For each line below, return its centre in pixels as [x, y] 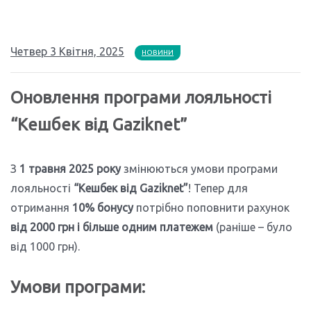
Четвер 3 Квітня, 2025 [67, 51]
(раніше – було [253, 227]
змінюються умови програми [199, 168]
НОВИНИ [158, 52]
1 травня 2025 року [70, 168]
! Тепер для [218, 188]
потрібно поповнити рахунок [211, 207]
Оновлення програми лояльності [141, 97]
